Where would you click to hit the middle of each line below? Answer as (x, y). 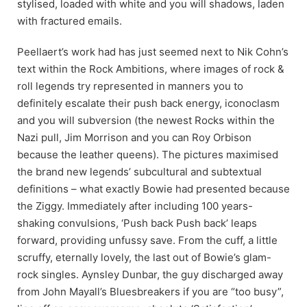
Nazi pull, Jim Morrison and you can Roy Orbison (134, 137)
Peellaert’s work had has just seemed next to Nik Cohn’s (153, 51)
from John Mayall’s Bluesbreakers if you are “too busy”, (150, 291)
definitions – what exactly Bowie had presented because (153, 188)
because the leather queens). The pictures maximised (148, 154)
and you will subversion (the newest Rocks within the (146, 120)
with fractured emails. (70, 21)
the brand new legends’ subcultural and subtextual (139, 171)
